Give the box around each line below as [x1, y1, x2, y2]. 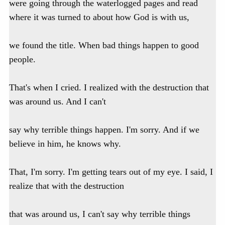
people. [9, 54, 36, 65]
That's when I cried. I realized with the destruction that [9, 82, 209, 93]
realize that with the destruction [9, 181, 124, 191]
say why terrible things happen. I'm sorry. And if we [9, 125, 199, 135]
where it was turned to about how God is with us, [9, 12, 189, 23]
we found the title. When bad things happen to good [9, 40, 199, 51]
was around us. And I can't [9, 96, 106, 107]
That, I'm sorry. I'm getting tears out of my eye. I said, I [9, 167, 213, 177]
